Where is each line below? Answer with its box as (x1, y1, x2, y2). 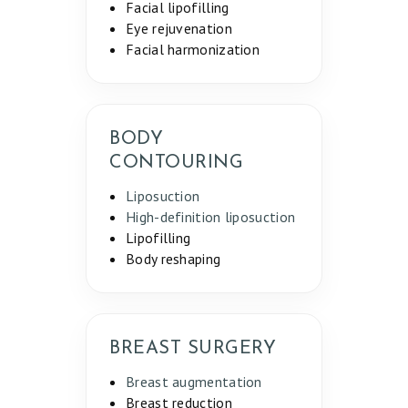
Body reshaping (126, 250, 221, 269)
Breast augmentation (126, 372, 262, 392)
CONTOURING (109, 154, 243, 173)
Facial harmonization (126, 40, 260, 59)
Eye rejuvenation (126, 19, 232, 38)
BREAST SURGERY (109, 340, 276, 359)
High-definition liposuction (126, 208, 296, 227)
